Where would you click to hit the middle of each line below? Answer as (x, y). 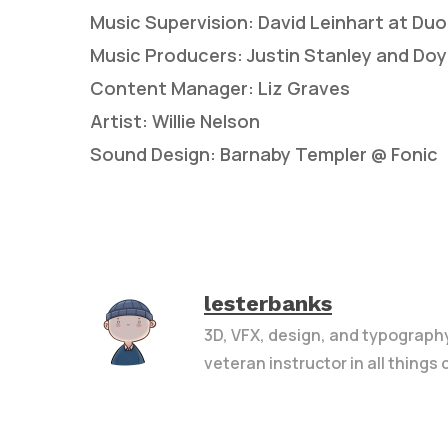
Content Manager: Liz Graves (220, 87)
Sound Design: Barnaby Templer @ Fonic (264, 153)
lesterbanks (268, 303)
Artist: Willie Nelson (175, 120)
